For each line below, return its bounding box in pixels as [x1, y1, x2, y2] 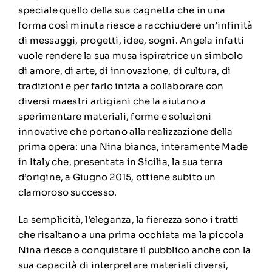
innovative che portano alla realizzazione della [18, 125, 233, 137]
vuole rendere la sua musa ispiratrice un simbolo [18, 49, 243, 61]
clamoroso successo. [18, 186, 117, 198]
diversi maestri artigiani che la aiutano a [18, 95, 206, 107]
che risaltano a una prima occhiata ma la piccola [18, 228, 244, 240]
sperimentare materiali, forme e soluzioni [18, 110, 212, 122]
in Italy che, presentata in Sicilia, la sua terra [18, 155, 223, 168]
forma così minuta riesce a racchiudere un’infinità [18, 19, 253, 31]
